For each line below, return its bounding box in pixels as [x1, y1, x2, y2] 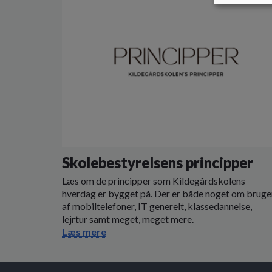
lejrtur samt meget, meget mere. [62, 213, 194, 225]
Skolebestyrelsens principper [62, 154, 253, 172]
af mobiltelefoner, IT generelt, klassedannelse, [62, 200, 252, 212]
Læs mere [62, 226, 106, 238]
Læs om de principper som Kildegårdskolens [62, 175, 245, 187]
